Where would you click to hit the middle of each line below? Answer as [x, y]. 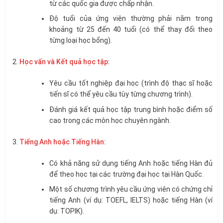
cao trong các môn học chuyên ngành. [110, 120]
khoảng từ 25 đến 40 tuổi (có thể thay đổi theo [131, 30]
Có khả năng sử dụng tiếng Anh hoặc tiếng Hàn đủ [131, 163]
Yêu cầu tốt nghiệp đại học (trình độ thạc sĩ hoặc [131, 83]
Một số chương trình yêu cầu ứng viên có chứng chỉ [131, 189]
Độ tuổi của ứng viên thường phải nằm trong [131, 19]
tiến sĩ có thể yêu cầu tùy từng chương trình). [121, 94]
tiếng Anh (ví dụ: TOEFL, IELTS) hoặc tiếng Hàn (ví [131, 200]
